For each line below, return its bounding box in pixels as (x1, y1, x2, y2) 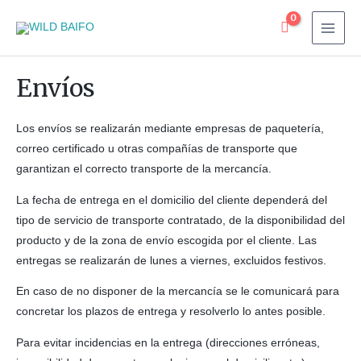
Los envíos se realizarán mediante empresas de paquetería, (16, 122, 324, 135)
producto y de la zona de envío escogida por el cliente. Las (16, 234, 317, 247)
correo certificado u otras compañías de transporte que (16, 143, 297, 156)
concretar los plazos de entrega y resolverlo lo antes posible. (16, 305, 326, 318)
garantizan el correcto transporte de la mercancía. (16, 163, 272, 176)
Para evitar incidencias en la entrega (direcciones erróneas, (16, 337, 320, 350)
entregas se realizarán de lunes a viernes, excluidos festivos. (16, 254, 326, 267)
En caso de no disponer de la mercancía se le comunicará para (16, 285, 339, 298)
